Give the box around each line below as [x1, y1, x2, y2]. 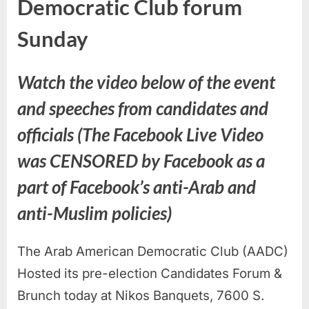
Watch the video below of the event [17, 71, 275, 94]
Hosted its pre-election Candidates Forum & [17, 265, 282, 281]
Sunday [17, 26, 88, 52]
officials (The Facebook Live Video [17, 123, 263, 146]
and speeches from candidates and [17, 97, 268, 120]
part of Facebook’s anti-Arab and [17, 176, 256, 199]
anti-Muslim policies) [17, 202, 172, 225]
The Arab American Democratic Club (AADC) [17, 243, 288, 259]
